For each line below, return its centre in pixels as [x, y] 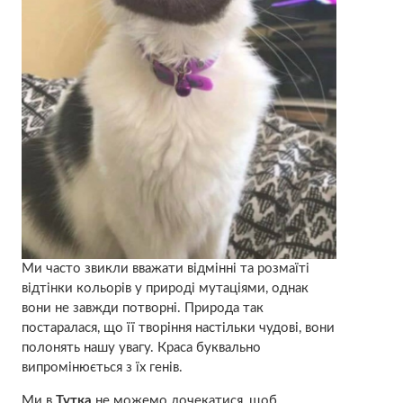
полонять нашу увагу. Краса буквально [141, 347]
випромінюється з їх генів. [102, 367]
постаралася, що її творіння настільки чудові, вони [178, 327]
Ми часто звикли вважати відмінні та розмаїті [165, 268]
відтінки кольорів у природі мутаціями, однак [165, 288]
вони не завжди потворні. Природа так [142, 308]
